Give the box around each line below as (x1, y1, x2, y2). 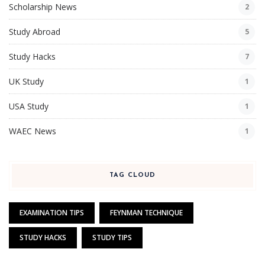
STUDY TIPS (92, 232, 132, 243)
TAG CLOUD (109, 172, 156, 179)
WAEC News (9, 125, 56, 137)
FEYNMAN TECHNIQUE (110, 208, 183, 218)
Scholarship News (9, 1, 77, 13)
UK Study (9, 76, 44, 88)
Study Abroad (9, 26, 60, 38)
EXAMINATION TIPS (20, 208, 84, 218)
